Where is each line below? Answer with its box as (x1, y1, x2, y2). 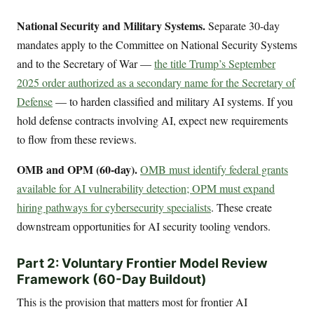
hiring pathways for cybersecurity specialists (17, 200, 211, 215)
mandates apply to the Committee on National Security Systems (17, 37, 297, 53)
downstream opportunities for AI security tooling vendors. (17, 219, 271, 234)
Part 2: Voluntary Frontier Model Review (17, 254, 268, 271)
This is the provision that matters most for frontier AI (17, 294, 247, 309)
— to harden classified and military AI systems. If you (53, 94, 293, 109)
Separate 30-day (205, 18, 280, 34)
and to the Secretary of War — (17, 56, 154, 71)
